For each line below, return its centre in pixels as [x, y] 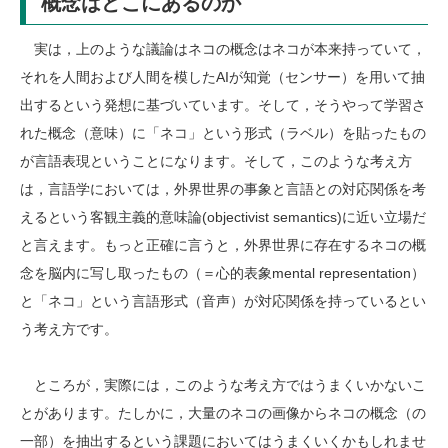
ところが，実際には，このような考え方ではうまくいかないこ [223, 385]
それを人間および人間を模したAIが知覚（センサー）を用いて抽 [222, 77]
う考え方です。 [69, 329]
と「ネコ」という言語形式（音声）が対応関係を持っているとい [223, 301]
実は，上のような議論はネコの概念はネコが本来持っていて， [223, 49]
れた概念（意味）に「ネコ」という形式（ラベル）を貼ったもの [223, 133]
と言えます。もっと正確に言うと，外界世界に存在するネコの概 [223, 245]
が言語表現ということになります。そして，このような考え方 [216, 161]
